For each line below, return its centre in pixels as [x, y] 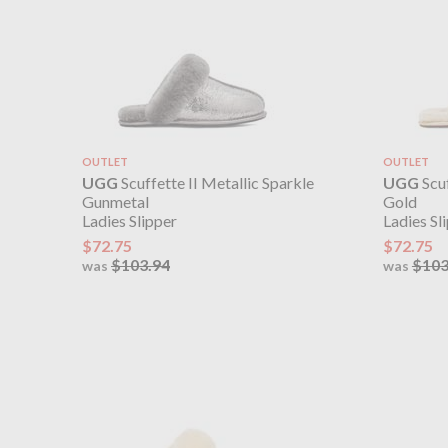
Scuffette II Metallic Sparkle [216, 183]
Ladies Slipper [129, 221]
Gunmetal [115, 202]
